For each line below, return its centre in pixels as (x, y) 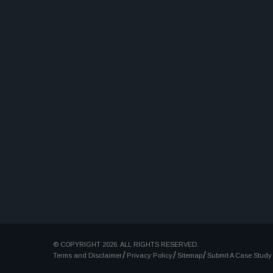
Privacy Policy (150, 255)
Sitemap (190, 255)
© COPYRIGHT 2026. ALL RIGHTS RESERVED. (126, 244)
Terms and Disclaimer (87, 255)
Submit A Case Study (239, 255)
